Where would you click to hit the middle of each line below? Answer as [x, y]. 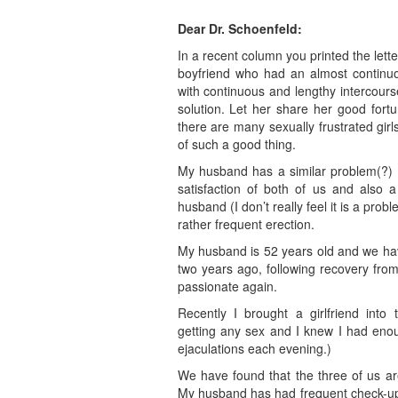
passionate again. [227, 287]
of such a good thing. [236, 144]
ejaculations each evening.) [254, 349]
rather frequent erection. [246, 224]
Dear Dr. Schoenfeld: [239, 29]
